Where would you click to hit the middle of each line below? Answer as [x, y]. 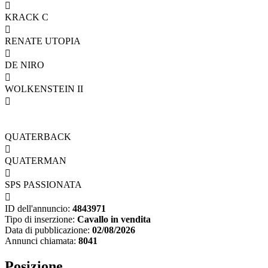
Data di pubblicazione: [47, 230]
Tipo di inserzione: [40, 220]
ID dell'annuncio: [37, 209]
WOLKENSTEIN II [44, 89]
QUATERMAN [36, 161]
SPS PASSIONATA [43, 185]
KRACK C [27, 17]
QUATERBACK [38, 137]
